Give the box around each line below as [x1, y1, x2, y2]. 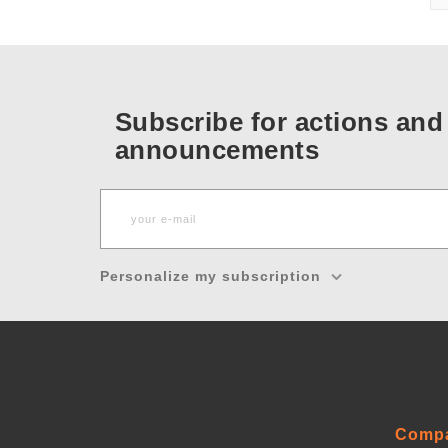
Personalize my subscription [99, 267, 321, 284]
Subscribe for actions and [114, 106, 443, 137]
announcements [114, 134, 319, 165]
